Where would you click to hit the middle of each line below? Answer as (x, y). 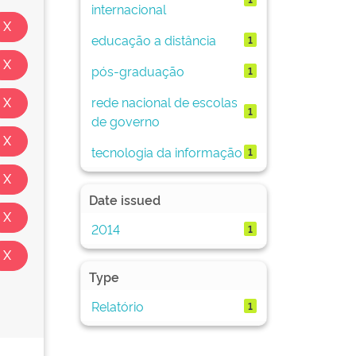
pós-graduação (137, 70)
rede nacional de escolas (164, 101)
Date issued (125, 199)
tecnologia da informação (166, 151)
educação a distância (153, 39)
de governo (125, 120)
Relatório (117, 306)
